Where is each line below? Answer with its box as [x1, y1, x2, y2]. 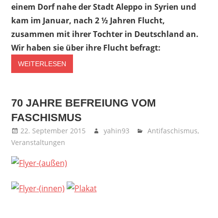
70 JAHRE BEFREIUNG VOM [11, 96, 156, 109]
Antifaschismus [147, 126, 198, 135]
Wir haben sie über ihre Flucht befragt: [11, 42, 161, 54]
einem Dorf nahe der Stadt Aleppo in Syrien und [11, 1, 196, 13]
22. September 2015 [20, 126, 86, 135]
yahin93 [103, 126, 129, 135]
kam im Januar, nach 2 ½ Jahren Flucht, [11, 15, 165, 26]
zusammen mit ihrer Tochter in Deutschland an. [11, 29, 199, 40]
